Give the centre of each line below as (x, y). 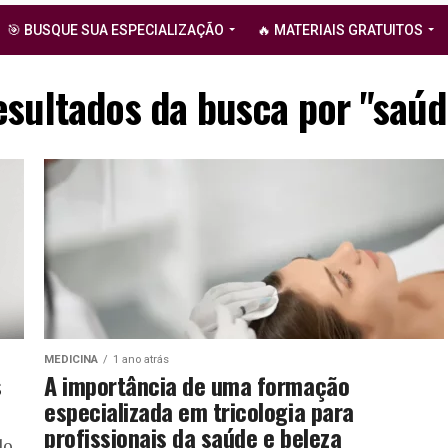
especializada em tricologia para (199, 410)
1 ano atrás (141, 359)
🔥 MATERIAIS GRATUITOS (340, 29)
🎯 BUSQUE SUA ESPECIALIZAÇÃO (115, 29)
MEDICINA (71, 359)
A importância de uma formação (197, 384)
